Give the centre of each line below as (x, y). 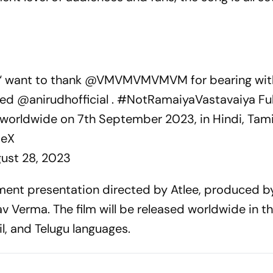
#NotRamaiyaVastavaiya (186, 99)
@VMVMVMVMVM (136, 80)
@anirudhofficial (63, 99)
